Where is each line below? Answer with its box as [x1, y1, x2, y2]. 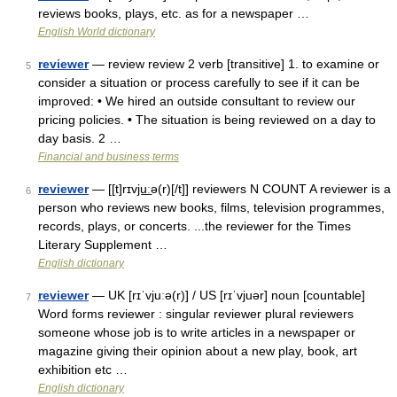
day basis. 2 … [38, 131, 121, 145]
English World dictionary [38, 26, 155, 38]
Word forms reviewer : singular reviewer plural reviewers [38, 307, 354, 321]
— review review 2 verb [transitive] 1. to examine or [89, 57, 379, 71]
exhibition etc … [38, 362, 128, 377]
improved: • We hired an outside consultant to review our [38, 94, 355, 108]
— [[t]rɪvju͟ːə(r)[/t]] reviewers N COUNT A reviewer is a [89, 182, 391, 196]
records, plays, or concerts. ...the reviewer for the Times [38, 219, 351, 233]
